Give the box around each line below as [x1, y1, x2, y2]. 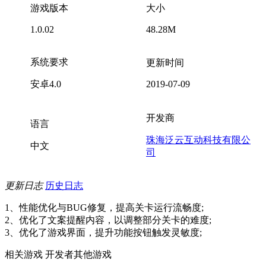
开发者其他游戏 [45, 249, 112, 259]
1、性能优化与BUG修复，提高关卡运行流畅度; [5, 202, 204, 213]
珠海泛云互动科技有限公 [146, 135, 251, 145]
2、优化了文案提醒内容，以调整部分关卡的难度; [5, 215, 211, 225]
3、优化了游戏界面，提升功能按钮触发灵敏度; [5, 227, 202, 237]
